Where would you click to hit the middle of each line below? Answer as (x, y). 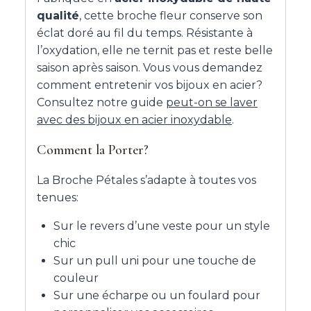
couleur (76, 278)
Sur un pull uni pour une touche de (155, 261)
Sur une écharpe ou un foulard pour (157, 296)
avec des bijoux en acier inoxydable (134, 120)
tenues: (58, 198)
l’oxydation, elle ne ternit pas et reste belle (155, 51)
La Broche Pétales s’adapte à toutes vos (146, 180)
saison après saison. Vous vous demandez (150, 68)
